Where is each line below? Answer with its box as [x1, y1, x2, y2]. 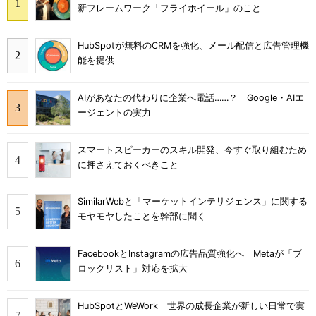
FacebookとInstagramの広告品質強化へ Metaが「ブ [78, 248, 302, 260]
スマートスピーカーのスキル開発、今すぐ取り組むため [78, 144, 307, 155]
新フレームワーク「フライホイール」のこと [78, 3, 261, 14]
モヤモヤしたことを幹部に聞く [78, 211, 206, 222]
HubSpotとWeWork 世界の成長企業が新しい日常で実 [78, 300, 305, 311]
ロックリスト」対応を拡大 [78, 263, 188, 274]
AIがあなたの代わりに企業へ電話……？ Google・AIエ [78, 92, 304, 103]
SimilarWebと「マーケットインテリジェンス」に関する [78, 196, 308, 207]
